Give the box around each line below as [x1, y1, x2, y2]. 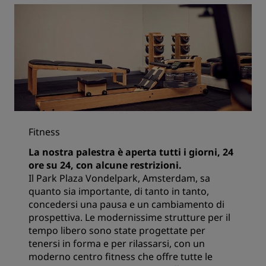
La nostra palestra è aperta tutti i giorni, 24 [28, 145, 233, 159]
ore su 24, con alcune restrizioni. [28, 159, 182, 172]
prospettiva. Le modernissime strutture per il [28, 211, 230, 224]
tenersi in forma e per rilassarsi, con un [28, 237, 205, 251]
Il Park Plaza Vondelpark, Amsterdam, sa [28, 172, 210, 185]
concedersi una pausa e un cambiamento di [28, 198, 224, 211]
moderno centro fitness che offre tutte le [28, 250, 213, 264]
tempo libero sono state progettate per [28, 224, 205, 237]
